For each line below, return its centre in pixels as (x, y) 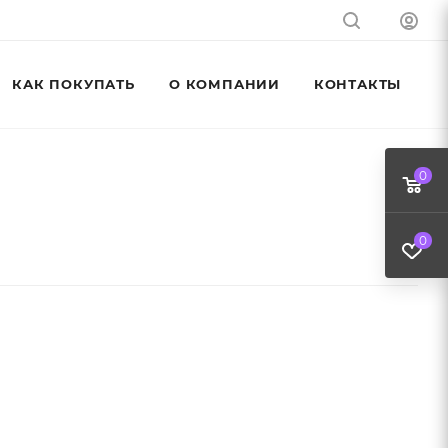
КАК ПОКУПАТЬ (73, 84)
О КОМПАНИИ (224, 84)
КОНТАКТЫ (357, 84)
